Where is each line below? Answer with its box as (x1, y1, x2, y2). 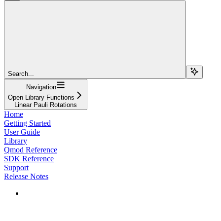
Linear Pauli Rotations (14, 101, 77, 109)
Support (4, 163, 29, 172)
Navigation (26, 83, 56, 91)
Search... (8, 70, 34, 77)
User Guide (4, 127, 40, 136)
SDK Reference (4, 154, 54, 163)
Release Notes (4, 172, 48, 181)
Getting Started (4, 118, 51, 127)
